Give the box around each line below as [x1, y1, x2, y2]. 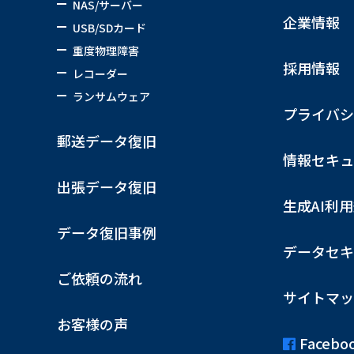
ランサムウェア [73, 88, 150, 104]
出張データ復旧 [57, 175, 156, 197]
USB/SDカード [73, 19, 146, 36]
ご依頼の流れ [57, 267, 142, 288]
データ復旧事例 [57, 221, 156, 243]
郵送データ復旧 [57, 130, 156, 151]
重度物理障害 [73, 42, 139, 58]
